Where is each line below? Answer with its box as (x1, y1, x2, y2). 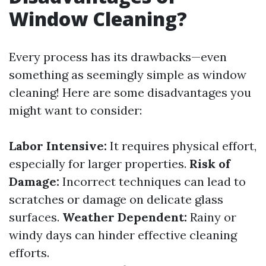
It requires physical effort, (107, 138, 256, 153)
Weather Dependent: (62, 210, 187, 224)
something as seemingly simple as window (9, 67, 246, 82)
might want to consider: (9, 103, 142, 118)
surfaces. (9, 210, 62, 224)
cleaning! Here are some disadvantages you (9, 85, 251, 100)
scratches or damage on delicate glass (9, 192, 223, 207)
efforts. (9, 245, 49, 260)
